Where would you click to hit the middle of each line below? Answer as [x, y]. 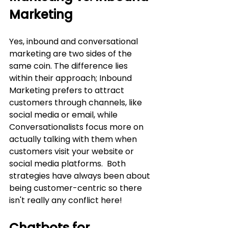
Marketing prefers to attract [68, 90]
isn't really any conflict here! [66, 200]
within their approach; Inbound [72, 78]
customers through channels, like [77, 102]
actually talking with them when [74, 139]
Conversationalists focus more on [77, 127]
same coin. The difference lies [69, 66]
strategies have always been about [81, 176]
